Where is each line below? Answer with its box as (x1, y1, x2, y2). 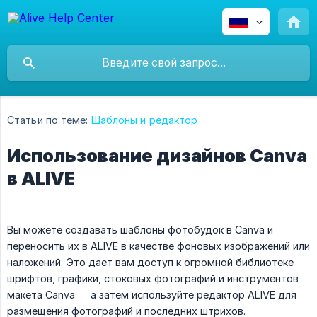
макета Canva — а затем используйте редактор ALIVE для (7, 289, 296, 301)
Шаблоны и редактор (91, 114, 198, 127)
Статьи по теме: (7, 114, 88, 127)
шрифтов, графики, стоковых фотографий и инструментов (7, 272, 299, 285)
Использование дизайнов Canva (7, 145, 307, 167)
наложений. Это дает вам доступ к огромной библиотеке (7, 256, 294, 269)
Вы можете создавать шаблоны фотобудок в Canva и (7, 224, 273, 236)
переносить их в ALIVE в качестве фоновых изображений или (7, 240, 310, 253)
